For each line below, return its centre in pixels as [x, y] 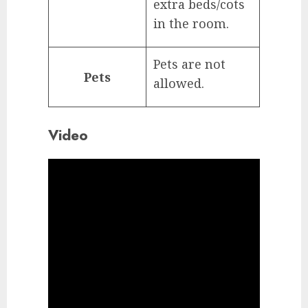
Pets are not [189, 64]
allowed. [179, 84]
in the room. [191, 24]
